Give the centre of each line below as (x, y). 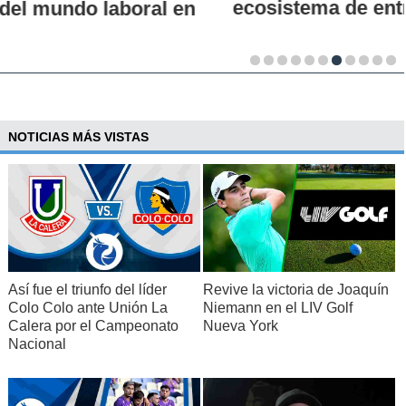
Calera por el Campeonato (93, 325)
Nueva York (240, 325)
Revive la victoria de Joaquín (295, 289)
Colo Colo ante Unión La (87, 307)
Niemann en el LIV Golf (277, 307)
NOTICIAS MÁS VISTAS (78, 136)
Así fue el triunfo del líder (87, 289)
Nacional (37, 343)
